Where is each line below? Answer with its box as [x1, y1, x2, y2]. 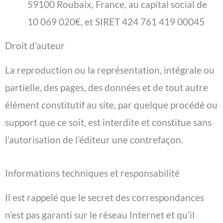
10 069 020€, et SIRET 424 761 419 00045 [27, 16, 205, 28]
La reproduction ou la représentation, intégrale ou [5, 64, 215, 76]
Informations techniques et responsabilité [5, 167, 180, 179]
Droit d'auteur [5, 40, 65, 52]
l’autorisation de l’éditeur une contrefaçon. [5, 134, 183, 146]
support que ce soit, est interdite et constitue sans [5, 116, 212, 128]
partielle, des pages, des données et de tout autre [5, 82, 208, 94]
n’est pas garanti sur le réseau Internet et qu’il [5, 209, 195, 221]
